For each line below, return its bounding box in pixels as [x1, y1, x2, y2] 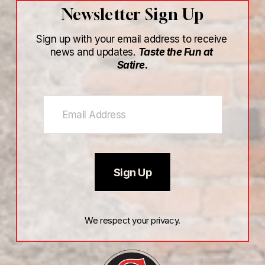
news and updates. [50, 45, 138, 58]
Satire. [117, 58, 148, 71]
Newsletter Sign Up [61, 4, 204, 24]
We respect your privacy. [85, 215, 180, 227]
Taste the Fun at [138, 45, 213, 58]
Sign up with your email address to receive [36, 32, 227, 45]
